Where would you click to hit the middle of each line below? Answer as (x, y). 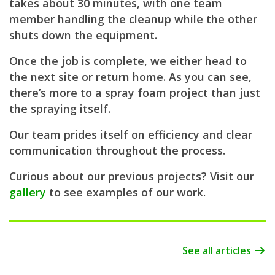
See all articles (218, 250)
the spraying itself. (60, 108)
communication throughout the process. (117, 150)
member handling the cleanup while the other (133, 19)
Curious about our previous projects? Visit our (132, 176)
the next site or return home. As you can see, (130, 76)
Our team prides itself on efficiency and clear (131, 134)
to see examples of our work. (126, 192)
